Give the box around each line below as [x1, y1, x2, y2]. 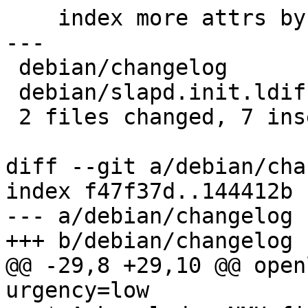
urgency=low [5, 278, 149, 303]
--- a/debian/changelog [5, 203, 293, 229]
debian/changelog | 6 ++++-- [5, 55, 19, 80]
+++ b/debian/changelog [5, 228, 293, 254]
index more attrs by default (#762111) [5, 5, 58, 31]
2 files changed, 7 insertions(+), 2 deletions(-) [5, 104, 19, 130]
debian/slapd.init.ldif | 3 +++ [5, 80, 19, 105]
